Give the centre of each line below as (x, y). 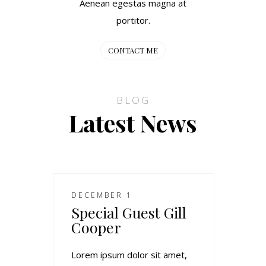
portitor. (133, 20)
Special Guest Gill (129, 212)
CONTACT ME (133, 50)
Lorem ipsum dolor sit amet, (129, 254)
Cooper (96, 227)
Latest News (133, 122)
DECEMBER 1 (102, 195)
